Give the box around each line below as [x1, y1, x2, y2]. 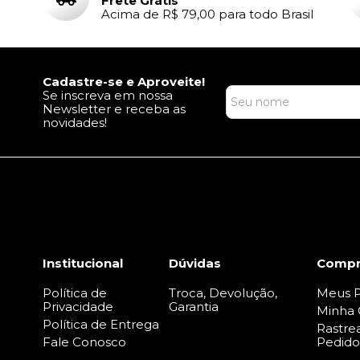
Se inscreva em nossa [43, 87, 173, 103]
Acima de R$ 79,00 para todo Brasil [101, 6, 313, 22]
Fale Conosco [43, 333, 126, 350]
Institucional [43, 255, 123, 271]
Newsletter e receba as [43, 100, 186, 117]
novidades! [43, 114, 107, 130]
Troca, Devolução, [169, 284, 278, 301]
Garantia [169, 298, 219, 314]
